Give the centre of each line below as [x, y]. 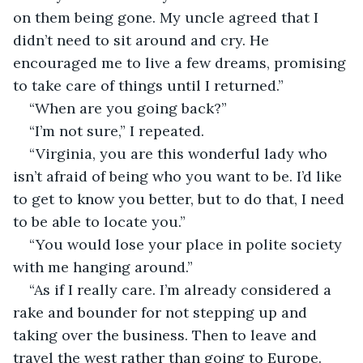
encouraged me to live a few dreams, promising [181, 62]
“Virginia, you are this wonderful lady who [180, 153]
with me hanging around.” [103, 267]
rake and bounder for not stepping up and [162, 312]
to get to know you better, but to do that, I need [181, 199]
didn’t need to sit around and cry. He [143, 40]
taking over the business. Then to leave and [167, 335]
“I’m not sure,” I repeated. [117, 130]
